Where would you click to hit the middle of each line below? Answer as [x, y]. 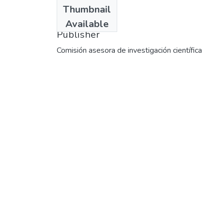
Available [87, 24]
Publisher [78, 34]
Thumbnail [87, 9]
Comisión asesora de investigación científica [129, 50]
